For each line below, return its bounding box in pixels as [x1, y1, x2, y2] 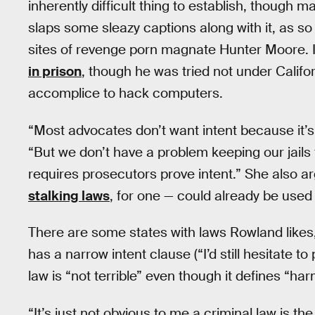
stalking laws [28, 186, 110, 205]
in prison [28, 62, 82, 80]
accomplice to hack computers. [28, 84, 223, 102]
